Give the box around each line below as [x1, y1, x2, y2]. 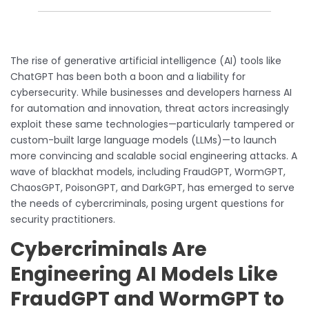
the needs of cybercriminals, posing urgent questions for [10, 196, 284, 210]
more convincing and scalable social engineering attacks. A [10, 148, 297, 163]
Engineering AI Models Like [10, 260, 278, 288]
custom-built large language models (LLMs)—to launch [10, 132, 277, 147]
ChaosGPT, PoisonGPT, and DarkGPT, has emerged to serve [10, 180, 295, 195]
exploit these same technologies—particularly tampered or [10, 117, 295, 131]
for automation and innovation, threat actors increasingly [10, 101, 289, 115]
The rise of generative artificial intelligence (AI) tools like [10, 53, 281, 68]
